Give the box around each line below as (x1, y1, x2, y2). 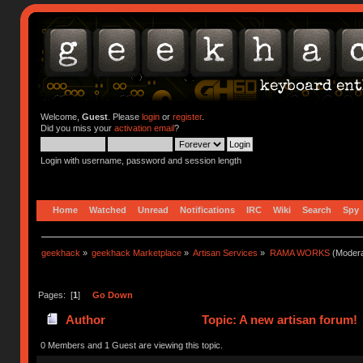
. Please (107, 112, 142, 122)
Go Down (92, 289, 133, 300)
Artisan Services (193, 247, 258, 258)
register (172, 112, 202, 122)
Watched (89, 204, 127, 215)
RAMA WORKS (269, 247, 330, 258)
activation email (113, 123, 174, 133)
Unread (138, 204, 169, 215)
